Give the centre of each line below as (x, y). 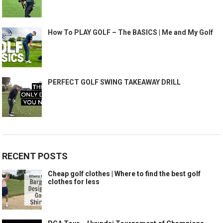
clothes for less (74, 181)
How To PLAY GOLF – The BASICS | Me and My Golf (131, 32)
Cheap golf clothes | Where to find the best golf (124, 173)
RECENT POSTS (35, 156)
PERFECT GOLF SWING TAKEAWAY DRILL (114, 82)
